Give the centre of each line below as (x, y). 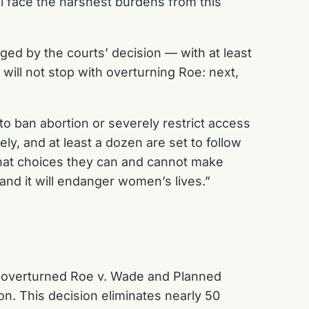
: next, (220, 72)
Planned (197, 276)
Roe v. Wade (109, 276)
